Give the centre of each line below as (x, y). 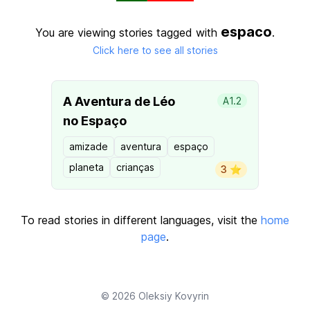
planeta (86, 167)
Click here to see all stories (155, 50)
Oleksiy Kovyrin (174, 296)
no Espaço (95, 121)
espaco (246, 32)
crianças (135, 167)
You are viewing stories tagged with (128, 33)
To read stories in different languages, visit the (141, 220)
